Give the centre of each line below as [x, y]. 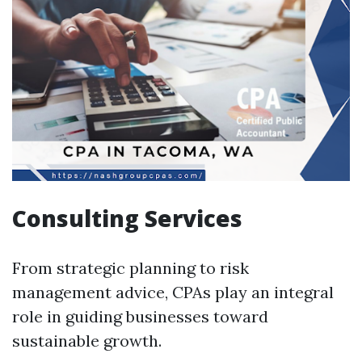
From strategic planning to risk [130, 268]
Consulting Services [127, 218]
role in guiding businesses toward [140, 316]
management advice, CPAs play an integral [173, 292]
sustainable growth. [87, 341]
